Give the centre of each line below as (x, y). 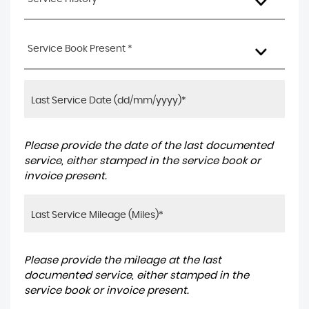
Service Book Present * (80, 49)
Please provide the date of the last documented (149, 146)
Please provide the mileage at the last (123, 260)
